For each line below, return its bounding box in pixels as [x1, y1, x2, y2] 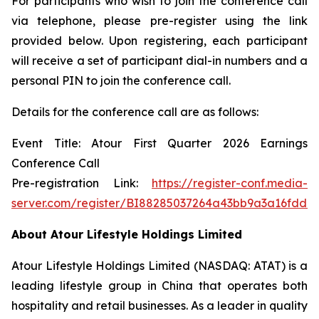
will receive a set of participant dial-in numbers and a [11, 53, 308, 68]
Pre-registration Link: [11, 176, 152, 190]
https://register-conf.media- [152, 176, 308, 190]
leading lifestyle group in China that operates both [11, 278, 308, 293]
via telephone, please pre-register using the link [11, 14, 308, 28]
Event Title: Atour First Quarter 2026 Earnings [11, 136, 308, 150]
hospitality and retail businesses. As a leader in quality [11, 298, 308, 313]
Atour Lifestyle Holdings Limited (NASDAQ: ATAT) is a [11, 258, 308, 273]
